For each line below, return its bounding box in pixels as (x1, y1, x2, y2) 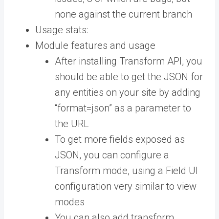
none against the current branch (55, 8, 192, 20)
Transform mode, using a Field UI (55, 165, 198, 176)
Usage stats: (35, 24, 88, 36)
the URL (55, 118, 89, 130)
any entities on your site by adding (55, 87, 200, 98)
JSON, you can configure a (55, 149, 169, 161)
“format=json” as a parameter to (55, 102, 191, 114)
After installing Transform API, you (55, 55, 202, 67)
